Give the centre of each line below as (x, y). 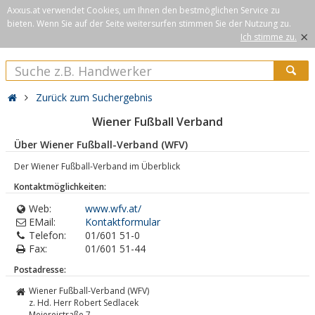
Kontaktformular (123, 222)
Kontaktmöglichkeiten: (60, 187)
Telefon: (47, 235)
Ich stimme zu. (269, 37)
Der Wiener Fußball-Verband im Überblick (97, 166)
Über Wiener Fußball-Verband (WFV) (101, 144)
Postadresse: (40, 270)
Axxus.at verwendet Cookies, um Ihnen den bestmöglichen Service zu (143, 10)
